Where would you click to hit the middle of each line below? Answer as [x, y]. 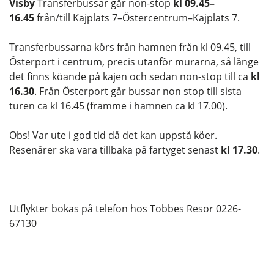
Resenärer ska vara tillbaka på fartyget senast [115, 150]
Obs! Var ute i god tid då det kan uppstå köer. [113, 135]
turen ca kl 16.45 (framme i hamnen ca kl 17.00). [118, 106]
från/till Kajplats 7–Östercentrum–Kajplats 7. [137, 18]
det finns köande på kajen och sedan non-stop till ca [130, 77]
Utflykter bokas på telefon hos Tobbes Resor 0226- [125, 209]
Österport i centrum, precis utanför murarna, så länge [134, 62]
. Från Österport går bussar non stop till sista [138, 91]
